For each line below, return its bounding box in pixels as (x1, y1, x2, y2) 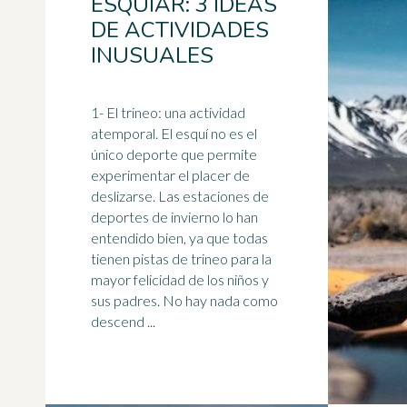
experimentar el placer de (91, 166, 250, 184)
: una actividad (158, 104, 245, 121)
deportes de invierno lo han (91, 208, 258, 225)
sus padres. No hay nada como (91, 292, 163, 309)
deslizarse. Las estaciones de (91, 187, 269, 204)
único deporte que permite (91, 145, 257, 163)
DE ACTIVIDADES (91, 15, 269, 45)
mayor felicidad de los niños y (91, 271, 269, 288)
